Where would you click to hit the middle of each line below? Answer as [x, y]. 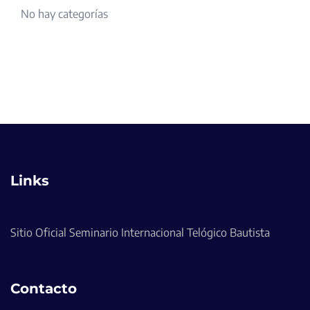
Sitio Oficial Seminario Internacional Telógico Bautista [140, 233]
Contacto [44, 289]
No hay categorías [64, 14]
